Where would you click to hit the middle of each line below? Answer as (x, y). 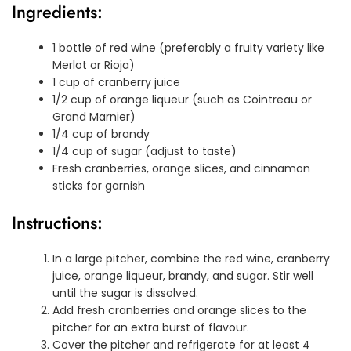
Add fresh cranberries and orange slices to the (180, 311)
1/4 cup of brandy (101, 134)
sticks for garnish (99, 186)
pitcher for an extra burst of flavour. (151, 328)
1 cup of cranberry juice (117, 83)
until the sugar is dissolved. (126, 293)
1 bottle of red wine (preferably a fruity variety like (189, 48)
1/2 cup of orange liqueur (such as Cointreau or (183, 100)
